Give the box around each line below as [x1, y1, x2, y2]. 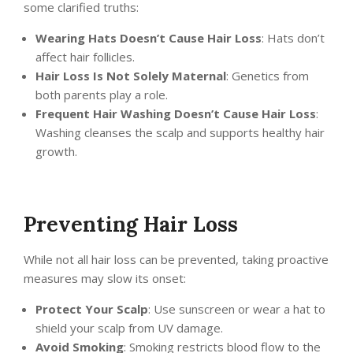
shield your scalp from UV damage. [35, 320, 223, 336]
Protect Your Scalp [35, 301, 148, 318]
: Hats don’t [262, 30, 325, 46]
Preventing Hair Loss [24, 211, 238, 238]
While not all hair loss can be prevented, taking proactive [24, 251, 329, 268]
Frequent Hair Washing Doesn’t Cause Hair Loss [35, 106, 316, 122]
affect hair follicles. [35, 49, 135, 65]
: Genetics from [226, 68, 309, 84]
